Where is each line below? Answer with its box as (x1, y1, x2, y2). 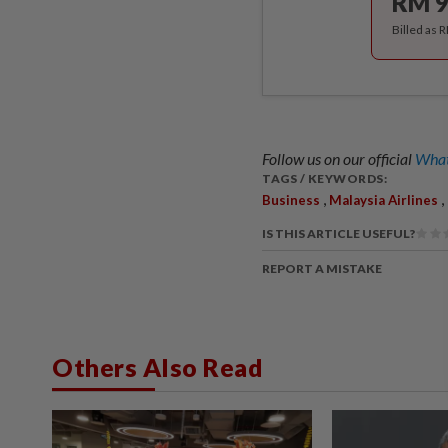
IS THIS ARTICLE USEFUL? (262, 225, 415, 241)
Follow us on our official (262, 148, 415, 168)
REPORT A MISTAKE (262, 260, 382, 276)
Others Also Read (52, 351, 263, 382)
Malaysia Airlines (329, 191, 438, 208)
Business (262, 191, 320, 208)
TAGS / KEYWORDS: (262, 170, 387, 186)
